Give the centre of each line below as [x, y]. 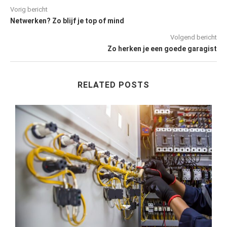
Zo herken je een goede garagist [162, 49]
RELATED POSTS [113, 85]
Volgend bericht [194, 37]
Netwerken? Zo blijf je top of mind [67, 21]
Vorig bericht [29, 10]
